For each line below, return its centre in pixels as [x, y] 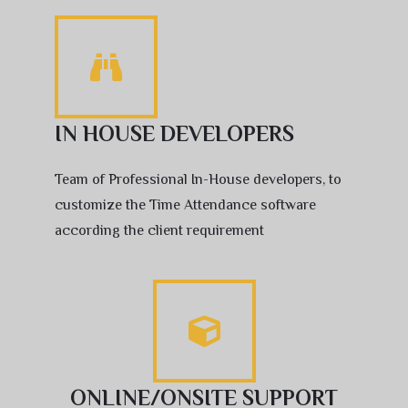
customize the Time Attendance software [185, 205]
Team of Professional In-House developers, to [198, 180]
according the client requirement [159, 231]
